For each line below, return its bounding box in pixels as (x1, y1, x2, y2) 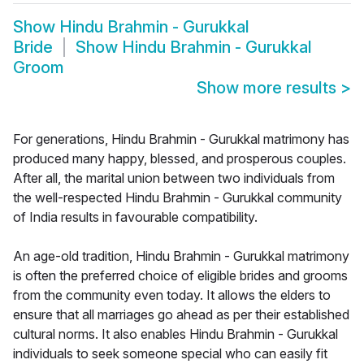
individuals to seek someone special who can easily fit (13, 345, 327, 362)
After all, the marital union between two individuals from (13, 170, 335, 187)
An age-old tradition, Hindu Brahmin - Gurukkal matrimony (13, 248, 349, 265)
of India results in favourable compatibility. (13, 209, 258, 226)
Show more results (197, 78, 340, 98)
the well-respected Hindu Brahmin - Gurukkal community (13, 189, 342, 206)
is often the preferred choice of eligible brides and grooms (13, 267, 348, 284)
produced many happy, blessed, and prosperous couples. (13, 150, 346, 167)
